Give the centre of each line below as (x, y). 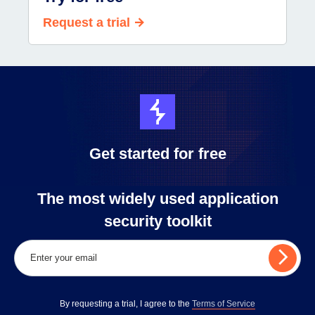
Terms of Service (224, 303)
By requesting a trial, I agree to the (126, 303)
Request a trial (86, 23)
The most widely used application (157, 198)
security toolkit (157, 221)
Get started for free (157, 153)
